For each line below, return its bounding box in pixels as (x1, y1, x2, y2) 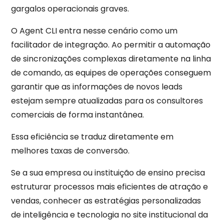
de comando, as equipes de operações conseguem (11, 66, 211, 78)
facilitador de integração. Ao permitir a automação (11, 38, 211, 50)
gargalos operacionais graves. (11, 2, 129, 14)
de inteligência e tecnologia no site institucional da (11, 208, 208, 220)
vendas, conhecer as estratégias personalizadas (11, 194, 201, 206)
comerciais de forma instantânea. (11, 108, 144, 120)
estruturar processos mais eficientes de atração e (11, 180, 208, 192)
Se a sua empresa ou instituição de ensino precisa (11, 166, 205, 178)
